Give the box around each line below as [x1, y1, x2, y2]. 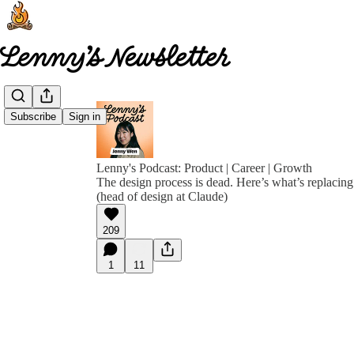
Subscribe [10, 111, 56, 123]
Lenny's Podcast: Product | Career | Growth [96, 161, 312, 175]
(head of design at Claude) [96, 190, 228, 203]
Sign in [69, 111, 100, 123]
